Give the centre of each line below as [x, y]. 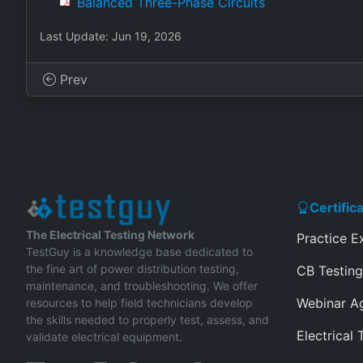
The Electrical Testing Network [110, 235]
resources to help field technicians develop [139, 303]
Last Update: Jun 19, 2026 [111, 36]
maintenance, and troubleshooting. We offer [142, 286]
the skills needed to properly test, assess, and [147, 320]
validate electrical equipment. [104, 337]
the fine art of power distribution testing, [132, 269]
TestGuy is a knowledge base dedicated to [139, 252]
